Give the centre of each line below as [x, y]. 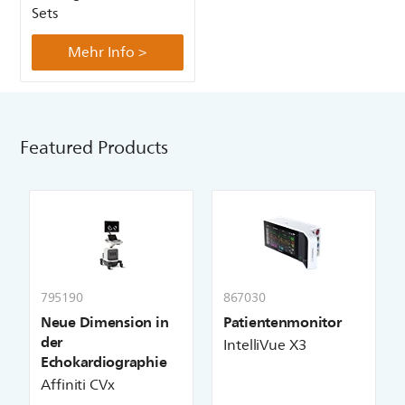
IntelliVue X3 [265, 345]
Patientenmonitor [283, 321]
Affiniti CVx [78, 385]
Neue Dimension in [105, 321]
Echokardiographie [104, 361]
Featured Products [94, 147]
